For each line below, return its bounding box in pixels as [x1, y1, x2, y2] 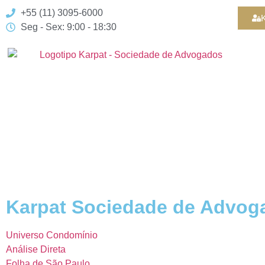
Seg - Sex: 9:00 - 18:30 [21, 22, 117, 32]
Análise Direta [6, 244, 66, 254]
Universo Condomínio [6, 230, 98, 240]
